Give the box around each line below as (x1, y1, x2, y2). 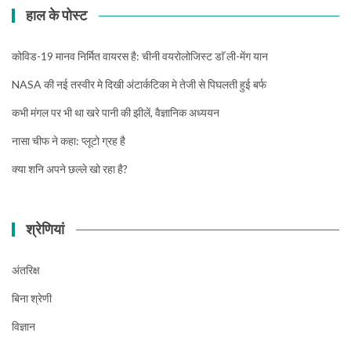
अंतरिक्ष (12, 263, 40, 277)
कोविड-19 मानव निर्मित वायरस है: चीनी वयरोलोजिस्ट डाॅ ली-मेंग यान (12, 49, 268, 63)
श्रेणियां (26, 221, 65, 238)
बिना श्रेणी (12, 291, 52, 306)
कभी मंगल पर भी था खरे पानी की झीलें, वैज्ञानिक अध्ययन (12, 106, 219, 120)
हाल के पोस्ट (26, 7, 88, 24)
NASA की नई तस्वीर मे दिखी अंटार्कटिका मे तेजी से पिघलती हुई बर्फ (12, 78, 266, 92)
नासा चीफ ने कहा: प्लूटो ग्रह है (12, 134, 125, 148)
